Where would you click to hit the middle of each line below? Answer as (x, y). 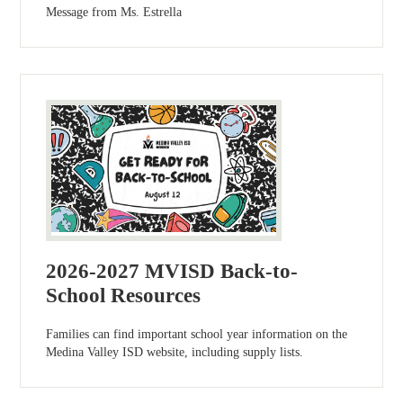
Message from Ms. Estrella (114, 12)
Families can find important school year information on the (197, 334)
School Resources (124, 295)
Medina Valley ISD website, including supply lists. (175, 352)
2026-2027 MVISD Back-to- (172, 271)
